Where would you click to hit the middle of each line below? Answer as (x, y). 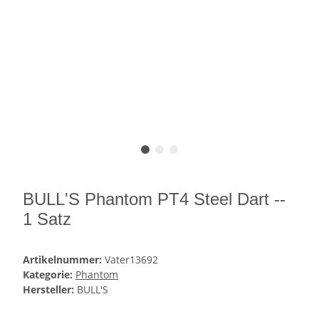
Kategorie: (49, 275)
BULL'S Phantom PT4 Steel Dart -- (154, 199)
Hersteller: (48, 290)
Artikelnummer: (64, 260)
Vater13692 (131, 260)
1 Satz (47, 219)
